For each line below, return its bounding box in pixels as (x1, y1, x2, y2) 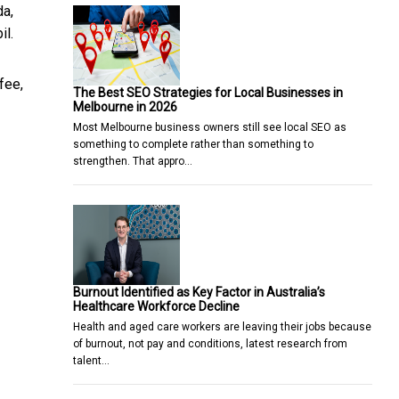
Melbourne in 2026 (73, 99, 177, 114)
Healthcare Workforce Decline (73, 298, 240, 313)
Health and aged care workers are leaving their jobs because (73, 320, 371, 333)
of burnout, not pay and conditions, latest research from (73, 337, 347, 350)
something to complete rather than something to (73, 137, 313, 151)
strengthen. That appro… (73, 154, 192, 167)
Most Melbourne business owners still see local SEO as (73, 120, 346, 134)
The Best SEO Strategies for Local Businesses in (73, 85, 343, 100)
